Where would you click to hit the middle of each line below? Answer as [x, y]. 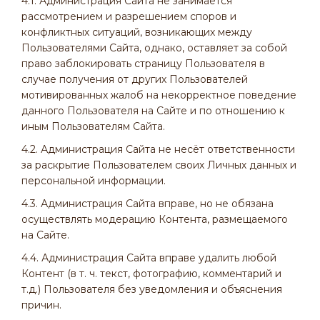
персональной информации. [94, 181]
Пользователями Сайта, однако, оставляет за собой [154, 48]
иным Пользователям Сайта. [93, 126]
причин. [41, 305]
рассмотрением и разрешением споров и [129, 16]
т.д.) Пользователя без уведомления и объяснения [152, 289]
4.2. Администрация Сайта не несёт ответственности [158, 149]
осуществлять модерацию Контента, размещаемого [155, 219]
